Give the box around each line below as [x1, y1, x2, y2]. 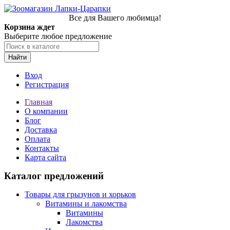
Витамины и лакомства [45, 199, 127, 208]
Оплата [25, 135, 50, 143]
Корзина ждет [4, 23, 55, 31]
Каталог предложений [4, 170, 104, 181]
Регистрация [25, 80, 69, 89]
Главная [25, 98, 52, 106]
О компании [25, 107, 68, 116]
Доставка [25, 125, 57, 134]
